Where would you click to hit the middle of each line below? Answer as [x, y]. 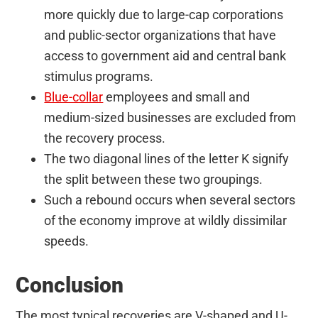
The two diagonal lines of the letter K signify [167, 159]
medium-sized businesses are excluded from [170, 118]
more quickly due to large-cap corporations [164, 15]
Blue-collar [74, 97]
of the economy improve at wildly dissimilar [166, 221]
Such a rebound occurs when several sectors [170, 200]
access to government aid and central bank [165, 56]
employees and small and [177, 97]
